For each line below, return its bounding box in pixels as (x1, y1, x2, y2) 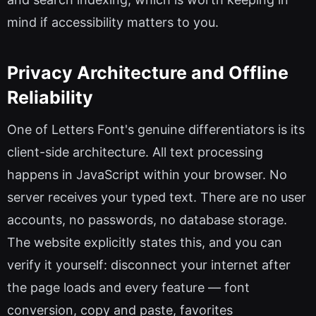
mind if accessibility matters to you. (7, 15, 219, 30)
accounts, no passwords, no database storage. (7, 212, 287, 228)
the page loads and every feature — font (7, 280, 250, 296)
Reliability (7, 86, 93, 108)
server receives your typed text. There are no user (7, 190, 306, 205)
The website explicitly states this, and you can (7, 235, 282, 250)
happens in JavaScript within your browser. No (7, 167, 287, 183)
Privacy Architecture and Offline (7, 61, 288, 83)
